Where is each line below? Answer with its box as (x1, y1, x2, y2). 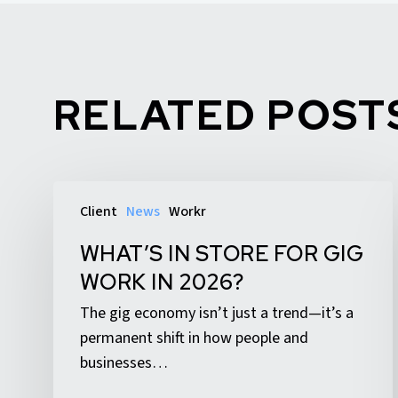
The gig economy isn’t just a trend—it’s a (80, 302, 354, 325)
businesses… (80, 352, 168, 375)
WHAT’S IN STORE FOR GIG (80, 240, 364, 268)
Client (80, 202, 117, 222)
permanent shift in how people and (80, 327, 308, 350)
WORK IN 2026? (80, 268, 244, 297)
